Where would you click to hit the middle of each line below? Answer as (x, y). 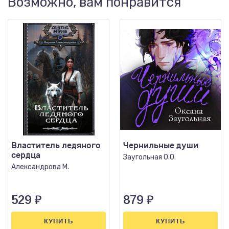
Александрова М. (40, 167)
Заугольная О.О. (150, 157)
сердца (26, 155)
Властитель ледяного (56, 145)
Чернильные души (161, 145)
